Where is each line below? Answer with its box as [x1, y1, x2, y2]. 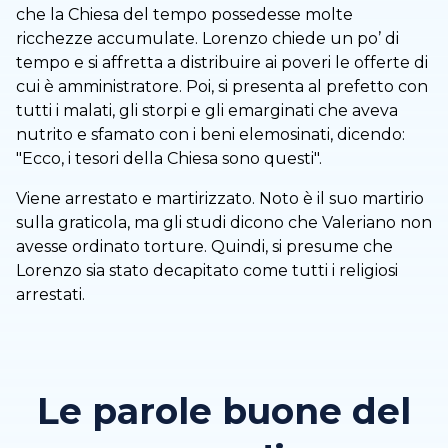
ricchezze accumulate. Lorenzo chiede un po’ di [16, 28, 399, 48]
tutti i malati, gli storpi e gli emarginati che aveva [16, 100, 398, 120]
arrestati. [16, 284, 85, 304]
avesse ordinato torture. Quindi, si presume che [16, 236, 393, 256]
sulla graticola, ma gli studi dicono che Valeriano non [16, 212, 432, 232]
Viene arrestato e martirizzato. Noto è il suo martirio [16, 188, 424, 208]
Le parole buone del [37, 388, 411, 433]
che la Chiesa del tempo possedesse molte [16, 4, 353, 24]
